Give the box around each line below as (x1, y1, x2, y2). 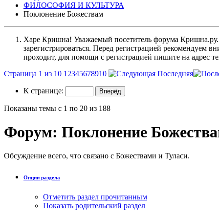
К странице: (23, 86, 66, 95)
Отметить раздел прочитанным (43, 193, 147, 201)
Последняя (157, 69, 193, 78)
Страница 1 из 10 (4, 69, 62, 78)
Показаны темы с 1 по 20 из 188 (4, 104, 110, 112)
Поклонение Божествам (23, 9, 103, 18)
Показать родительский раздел (43, 201, 145, 210)
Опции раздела (23, 175, 60, 181)
